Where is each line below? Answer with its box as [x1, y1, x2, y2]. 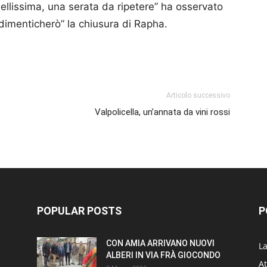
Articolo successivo [166, 91, 230, 100]
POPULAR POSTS [37, 204, 122, 217]
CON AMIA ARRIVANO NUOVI [106, 238, 215, 248]
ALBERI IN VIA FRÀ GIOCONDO [106, 250, 221, 260]
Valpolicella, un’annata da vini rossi [95, 107, 230, 117]
